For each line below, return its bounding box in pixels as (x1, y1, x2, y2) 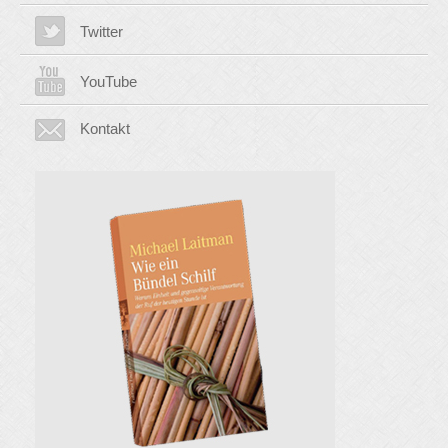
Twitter (80, 22, 123, 40)
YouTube (80, 72, 137, 90)
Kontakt (80, 119, 130, 137)
